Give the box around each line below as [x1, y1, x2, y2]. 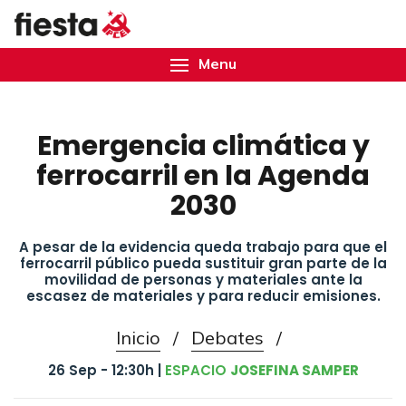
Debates [190, 326, 264, 349]
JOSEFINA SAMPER [229, 361, 359, 380]
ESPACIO [164, 361, 230, 380]
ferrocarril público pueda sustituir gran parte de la [19, 254, 387, 273]
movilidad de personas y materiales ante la [43, 270, 362, 289]
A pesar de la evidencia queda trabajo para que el [19, 237, 387, 256]
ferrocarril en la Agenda [36, 157, 370, 195]
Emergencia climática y [36, 127, 370, 165]
